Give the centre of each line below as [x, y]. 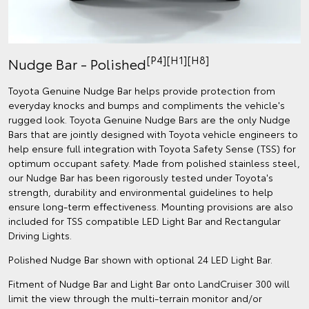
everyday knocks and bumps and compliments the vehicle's [147, 104]
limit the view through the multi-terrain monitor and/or [135, 298]
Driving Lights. [40, 235]
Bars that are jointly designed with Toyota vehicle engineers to [153, 133]
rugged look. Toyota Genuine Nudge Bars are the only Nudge [149, 119]
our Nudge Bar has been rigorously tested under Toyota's [141, 177]
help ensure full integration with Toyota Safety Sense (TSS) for [152, 148]
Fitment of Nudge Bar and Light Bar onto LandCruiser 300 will [149, 283]
